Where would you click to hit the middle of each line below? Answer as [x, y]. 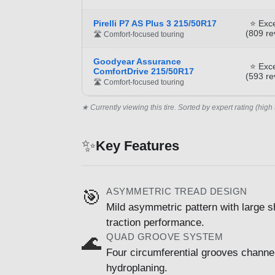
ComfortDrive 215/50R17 [144, 71]
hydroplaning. [137, 268]
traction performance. [155, 222]
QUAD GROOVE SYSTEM [165, 236]
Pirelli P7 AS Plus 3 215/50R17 [155, 23]
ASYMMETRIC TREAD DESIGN [177, 191]
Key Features [137, 146]
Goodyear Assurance [137, 61]
